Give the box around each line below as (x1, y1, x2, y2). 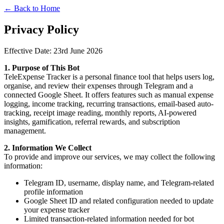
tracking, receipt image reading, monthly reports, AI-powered (4, 108, 196, 117)
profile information (24, 187, 83, 196)
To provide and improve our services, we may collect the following (4, 152, 215, 161)
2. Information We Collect (4, 143, 91, 152)
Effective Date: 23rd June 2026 (4, 46, 102, 55)
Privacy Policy (4, 22, 79, 36)
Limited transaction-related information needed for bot (24, 214, 194, 223)
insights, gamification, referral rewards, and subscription (4, 117, 180, 126)
